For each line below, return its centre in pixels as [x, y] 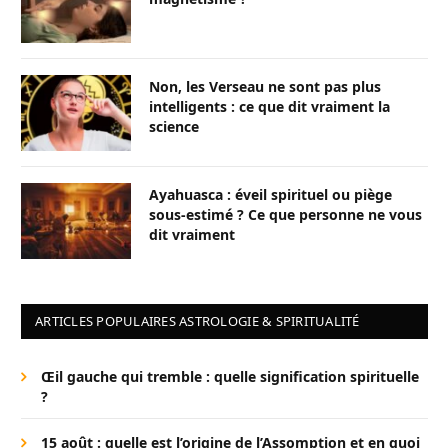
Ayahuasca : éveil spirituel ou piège [270, 195]
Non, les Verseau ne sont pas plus [265, 87]
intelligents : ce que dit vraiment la [269, 107]
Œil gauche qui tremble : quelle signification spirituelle [230, 377]
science [174, 127]
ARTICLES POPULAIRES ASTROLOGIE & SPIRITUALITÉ [197, 321]
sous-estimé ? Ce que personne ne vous [285, 215]
